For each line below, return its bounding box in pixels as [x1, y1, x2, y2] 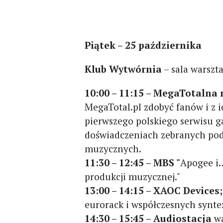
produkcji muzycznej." [85, 170, 181, 183]
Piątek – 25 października [85, 39, 202, 51]
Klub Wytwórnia [85, 63, 162, 75]
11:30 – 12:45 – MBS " [85, 156, 181, 169]
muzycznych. [85, 142, 142, 155]
